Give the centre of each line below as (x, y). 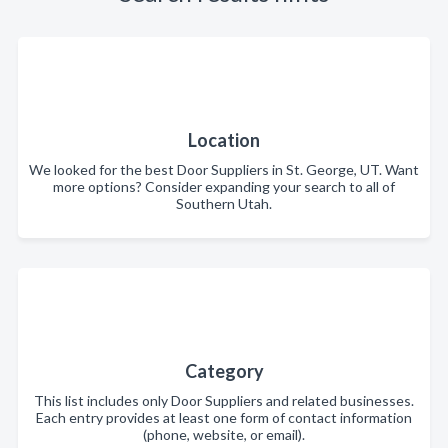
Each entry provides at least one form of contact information (224, 417)
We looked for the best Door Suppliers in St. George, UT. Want (224, 169)
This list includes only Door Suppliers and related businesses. (224, 400)
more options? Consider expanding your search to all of (224, 186)
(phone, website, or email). (224, 434)
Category (224, 371)
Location (224, 140)
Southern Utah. (224, 203)
